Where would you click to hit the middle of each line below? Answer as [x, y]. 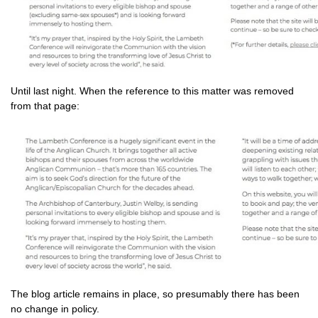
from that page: [45, 106]
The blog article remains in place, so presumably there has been [155, 294]
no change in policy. [55, 309]
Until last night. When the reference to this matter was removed [152, 91]
